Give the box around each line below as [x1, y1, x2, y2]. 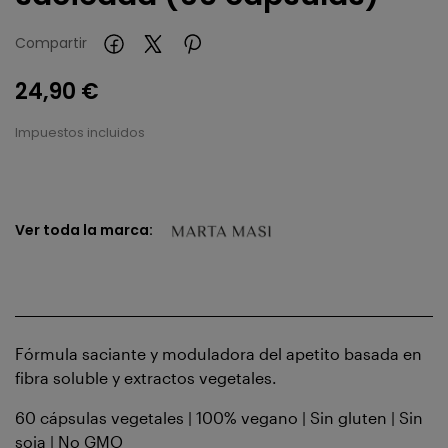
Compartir [15, 33, 87, 54]
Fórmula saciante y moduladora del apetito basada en [15, 343, 422, 363]
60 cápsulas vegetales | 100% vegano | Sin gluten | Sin [15, 407, 423, 427]
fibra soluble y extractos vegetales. [15, 367, 277, 387]
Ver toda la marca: [15, 219, 153, 240]
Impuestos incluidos [15, 122, 145, 142]
